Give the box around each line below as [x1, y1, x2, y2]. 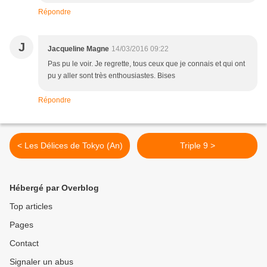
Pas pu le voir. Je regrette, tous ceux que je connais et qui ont [48, 60, 245, 69]
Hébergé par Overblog [10, 183, 99, 193]
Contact [10, 238, 39, 249]
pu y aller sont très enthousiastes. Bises [48, 72, 175, 80]
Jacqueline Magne [48, 45, 109, 54]
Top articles [10, 201, 52, 212]
